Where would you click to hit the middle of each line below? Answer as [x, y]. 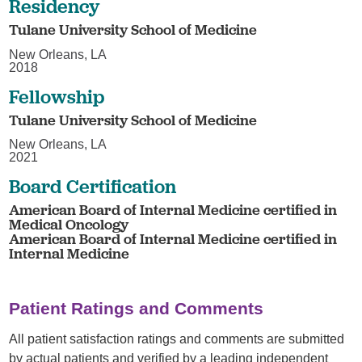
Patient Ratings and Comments [137, 308]
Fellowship [57, 96]
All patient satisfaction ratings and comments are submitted [177, 339]
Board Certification [93, 186]
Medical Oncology [69, 225]
